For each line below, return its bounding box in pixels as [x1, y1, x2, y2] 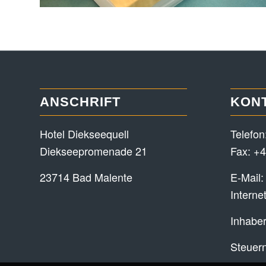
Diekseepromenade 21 [40, 142, 147, 159]
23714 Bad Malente [40, 169, 132, 185]
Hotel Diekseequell [40, 125, 129, 141]
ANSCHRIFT [40, 94, 121, 110]
